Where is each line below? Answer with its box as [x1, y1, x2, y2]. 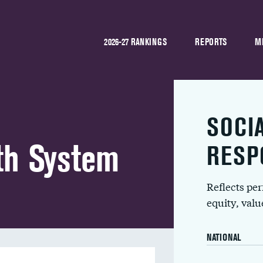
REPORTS [195, 35, 227, 48]
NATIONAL [207, 231, 241, 243]
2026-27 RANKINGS [104, 35, 167, 48]
